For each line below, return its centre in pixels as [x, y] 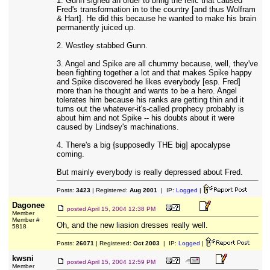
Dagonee [28, 205]
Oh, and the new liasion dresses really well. [132, 225]
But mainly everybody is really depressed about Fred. [149, 172]
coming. [70, 154]
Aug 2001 [143, 190]
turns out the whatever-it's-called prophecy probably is [150, 109]
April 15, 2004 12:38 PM [121, 209]
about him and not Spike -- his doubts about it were [145, 118]
